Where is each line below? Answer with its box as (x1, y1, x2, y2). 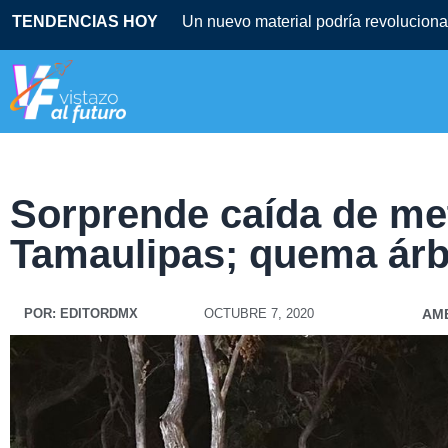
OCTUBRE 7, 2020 (203, 306, 314, 322)
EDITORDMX (56, 306, 138, 322)
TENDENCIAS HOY (12, 13, 158, 30)
